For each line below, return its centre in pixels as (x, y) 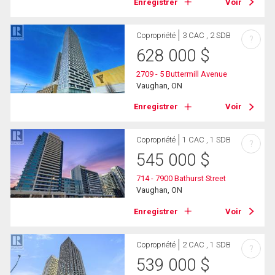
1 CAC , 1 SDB (207, 140)
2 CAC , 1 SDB (207, 244)
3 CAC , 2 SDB (207, 36)
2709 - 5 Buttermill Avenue (182, 74)
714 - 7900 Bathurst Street (181, 179)
